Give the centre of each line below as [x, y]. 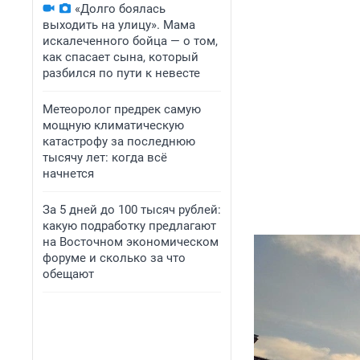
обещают [68, 274]
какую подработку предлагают [129, 226]
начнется [68, 174]
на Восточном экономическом [131, 242]
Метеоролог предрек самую [122, 109]
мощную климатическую [113, 125]
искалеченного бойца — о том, [130, 41]
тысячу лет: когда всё [105, 157]
